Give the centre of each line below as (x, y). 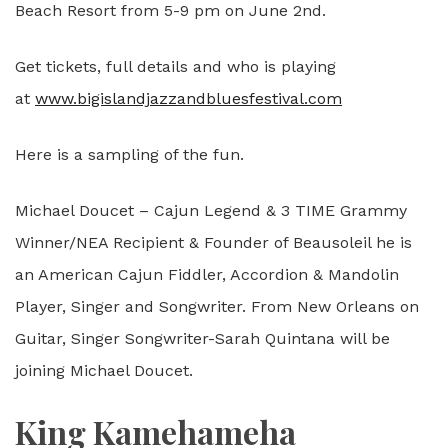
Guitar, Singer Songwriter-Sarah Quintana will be (202, 338)
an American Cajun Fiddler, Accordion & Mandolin (207, 274)
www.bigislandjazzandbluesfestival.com (188, 98)
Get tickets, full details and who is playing (175, 66)
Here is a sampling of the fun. (129, 154)
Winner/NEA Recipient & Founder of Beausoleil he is (213, 242)
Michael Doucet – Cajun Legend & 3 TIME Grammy (211, 210)
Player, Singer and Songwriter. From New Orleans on (217, 306)
